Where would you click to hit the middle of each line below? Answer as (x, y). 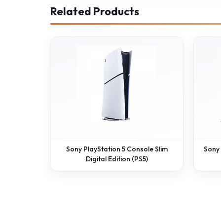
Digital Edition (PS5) (117, 159)
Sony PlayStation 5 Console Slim (117, 149)
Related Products (95, 11)
